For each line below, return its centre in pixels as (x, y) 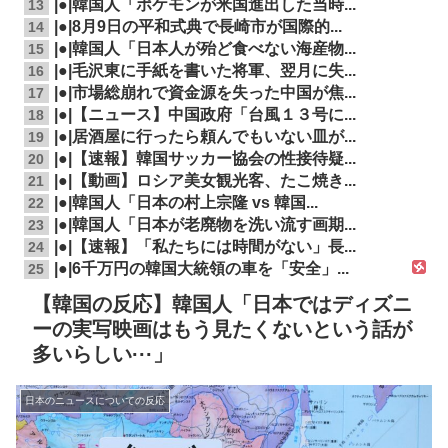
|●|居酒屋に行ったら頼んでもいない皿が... (204, 137)
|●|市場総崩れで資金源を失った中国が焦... (204, 93)
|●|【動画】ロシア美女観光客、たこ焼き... (204, 181)
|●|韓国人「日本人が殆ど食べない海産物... (204, 49)
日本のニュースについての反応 (95, 401)
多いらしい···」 (102, 354)
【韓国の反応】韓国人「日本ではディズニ (222, 304)
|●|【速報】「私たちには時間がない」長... (204, 247)
